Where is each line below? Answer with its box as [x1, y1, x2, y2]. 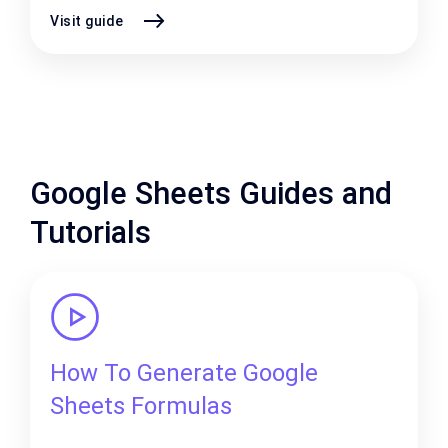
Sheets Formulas [50, 392, 232, 420]
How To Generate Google [50, 359, 318, 387]
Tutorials [30, 215, 151, 250]
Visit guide [50, 12, 124, 29]
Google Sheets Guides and [30, 176, 392, 211]
